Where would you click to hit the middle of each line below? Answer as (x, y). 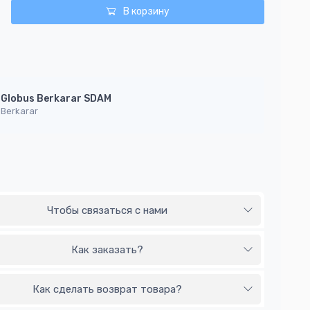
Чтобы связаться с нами (107, 211)
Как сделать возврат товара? (107, 290)
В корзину (146, 12)
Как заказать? (107, 250)
